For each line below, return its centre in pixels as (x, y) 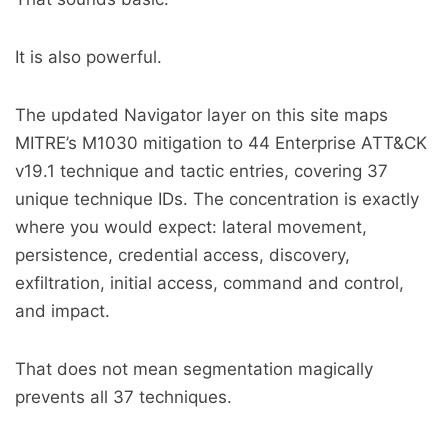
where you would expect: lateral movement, (191, 227)
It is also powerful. (88, 57)
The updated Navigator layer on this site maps (201, 115)
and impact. (62, 311)
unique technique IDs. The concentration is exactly (217, 199)
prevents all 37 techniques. (123, 397)
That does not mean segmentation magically (194, 369)
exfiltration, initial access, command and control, (209, 283)
